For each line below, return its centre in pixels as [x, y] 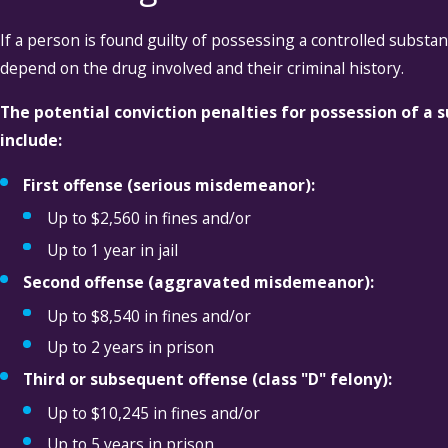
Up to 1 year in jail [112, 249]
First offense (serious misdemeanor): [169, 185]
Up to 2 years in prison [130, 346]
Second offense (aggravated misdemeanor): [199, 282]
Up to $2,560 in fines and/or [148, 218]
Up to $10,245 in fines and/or [153, 412]
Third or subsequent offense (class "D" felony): [208, 379]
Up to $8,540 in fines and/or [148, 315]
